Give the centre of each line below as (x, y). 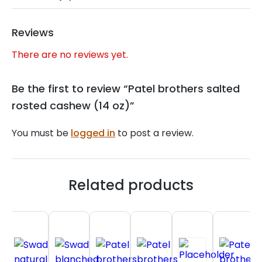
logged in (93, 133)
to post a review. (154, 133)
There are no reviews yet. (70, 55)
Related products (131, 185)
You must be (41, 133)
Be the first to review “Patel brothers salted (126, 89)
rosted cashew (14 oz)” (73, 106)
